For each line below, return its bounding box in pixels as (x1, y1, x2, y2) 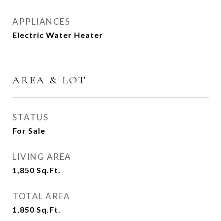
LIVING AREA (12, 151, 72, 162)
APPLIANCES (12, 16, 70, 27)
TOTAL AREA (12, 191, 70, 202)
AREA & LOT (12, 74, 87, 87)
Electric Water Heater (12, 30, 103, 40)
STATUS (12, 112, 48, 123)
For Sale (12, 126, 45, 136)
